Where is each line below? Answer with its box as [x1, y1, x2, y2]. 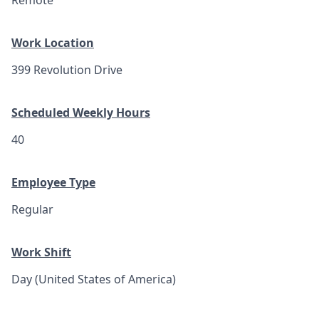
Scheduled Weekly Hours [11, 105, 150, 120]
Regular [11, 202, 53, 217]
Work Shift [11, 244, 71, 260]
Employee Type [11, 174, 95, 190]
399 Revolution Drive [11, 62, 122, 78]
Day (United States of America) [11, 271, 176, 287]
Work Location [11, 35, 94, 51]
